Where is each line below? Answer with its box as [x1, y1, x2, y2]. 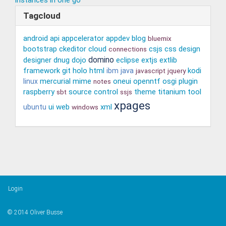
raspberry [23, 87, 54, 96]
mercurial [40, 76, 71, 86]
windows [72, 102, 98, 111]
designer [23, 55, 51, 65]
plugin [179, 76, 198, 86]
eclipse [116, 55, 139, 65]
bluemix [148, 34, 172, 42]
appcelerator [62, 33, 104, 43]
